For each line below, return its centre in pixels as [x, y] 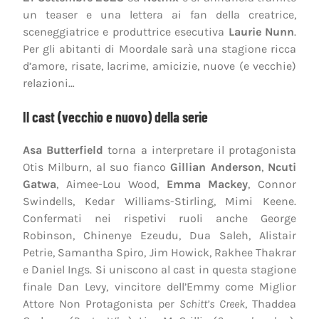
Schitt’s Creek [212, 303]
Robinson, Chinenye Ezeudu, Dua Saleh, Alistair [159, 235]
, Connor [272, 184]
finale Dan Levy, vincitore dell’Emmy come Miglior [159, 286]
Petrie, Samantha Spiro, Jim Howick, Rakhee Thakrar [159, 252]
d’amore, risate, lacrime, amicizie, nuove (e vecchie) [159, 66]
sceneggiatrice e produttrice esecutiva [126, 31]
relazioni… [49, 83]
